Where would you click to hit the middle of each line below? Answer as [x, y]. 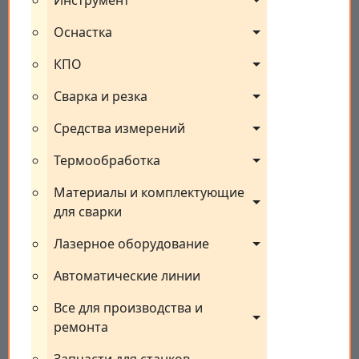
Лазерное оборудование [131, 244]
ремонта [81, 327]
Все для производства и [128, 308]
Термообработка [107, 161]
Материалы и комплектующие [149, 193]
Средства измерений [119, 129]
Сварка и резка [101, 97]
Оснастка [83, 32]
